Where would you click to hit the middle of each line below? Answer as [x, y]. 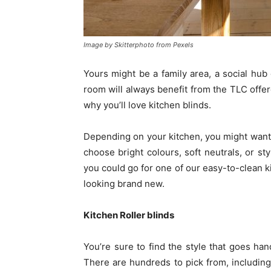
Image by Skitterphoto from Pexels [139, 45]
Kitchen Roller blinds [129, 215]
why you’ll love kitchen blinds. [147, 105]
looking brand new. [124, 184]
